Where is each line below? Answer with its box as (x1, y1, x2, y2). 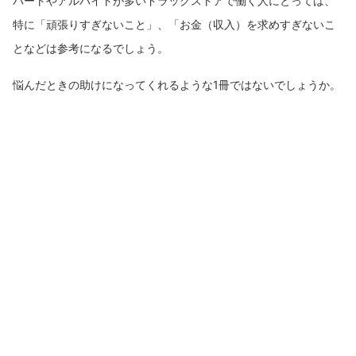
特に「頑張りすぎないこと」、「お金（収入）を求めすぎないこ (13, 17, 335, 31)
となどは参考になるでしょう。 (13, 41, 168, 55)
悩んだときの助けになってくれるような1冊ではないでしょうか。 (13, 77, 341, 91)
